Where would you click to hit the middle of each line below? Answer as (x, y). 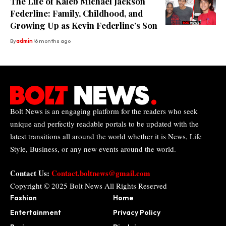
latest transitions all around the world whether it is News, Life (106, 136)
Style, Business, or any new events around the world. (93, 149)
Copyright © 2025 (40, 185)
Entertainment (36, 212)
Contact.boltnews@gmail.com (101, 173)
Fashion (23, 197)
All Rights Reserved (135, 185)
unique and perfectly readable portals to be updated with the (104, 124)
